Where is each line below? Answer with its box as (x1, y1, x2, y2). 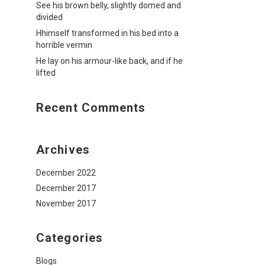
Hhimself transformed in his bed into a (36, 28, 179, 38)
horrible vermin (36, 40, 92, 50)
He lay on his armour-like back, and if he (36, 56, 183, 66)
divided (36, 12, 63, 22)
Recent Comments (36, 101, 146, 115)
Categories (36, 231, 103, 245)
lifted (36, 68, 56, 77)
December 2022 (36, 168, 96, 177)
